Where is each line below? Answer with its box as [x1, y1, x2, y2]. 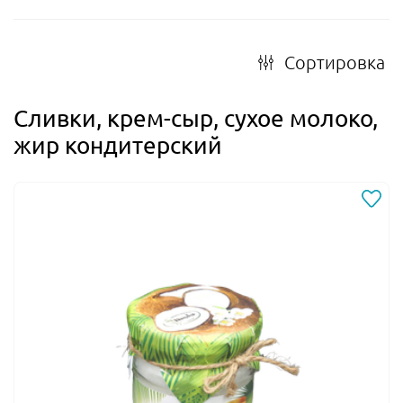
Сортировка [284, 51, 385, 74]
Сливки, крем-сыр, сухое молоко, [13, 104, 378, 133]
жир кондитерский [13, 131, 222, 160]
